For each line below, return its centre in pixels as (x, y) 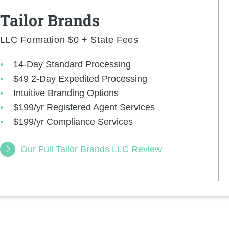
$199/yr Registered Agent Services (84, 107)
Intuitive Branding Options (66, 93)
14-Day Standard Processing (72, 64)
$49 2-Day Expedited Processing (81, 78)
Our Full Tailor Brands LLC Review (91, 149)
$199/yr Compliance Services (73, 121)
